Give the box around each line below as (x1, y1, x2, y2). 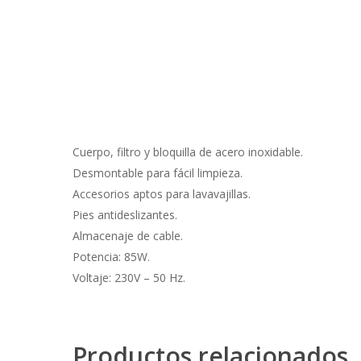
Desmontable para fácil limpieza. (73, 165, 243, 180)
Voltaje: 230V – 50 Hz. (73, 270, 185, 285)
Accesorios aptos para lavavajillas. (73, 186, 251, 201)
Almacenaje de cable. (73, 228, 183, 243)
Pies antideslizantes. (73, 207, 177, 222)
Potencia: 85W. (73, 249, 150, 264)
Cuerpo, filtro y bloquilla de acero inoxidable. (73, 144, 303, 160)
